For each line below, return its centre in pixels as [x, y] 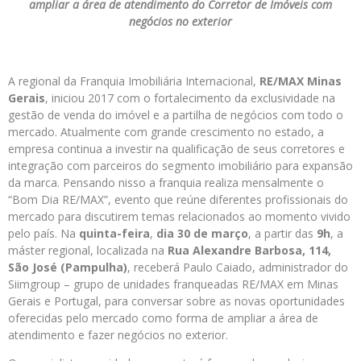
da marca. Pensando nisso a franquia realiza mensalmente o [166, 183]
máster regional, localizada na [88, 250]
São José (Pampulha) [68, 267]
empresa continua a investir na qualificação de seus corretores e [176, 149]
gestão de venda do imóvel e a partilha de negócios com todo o [176, 115]
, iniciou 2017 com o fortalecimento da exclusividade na [190, 98]
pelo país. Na [44, 233]
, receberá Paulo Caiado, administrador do [238, 267]
